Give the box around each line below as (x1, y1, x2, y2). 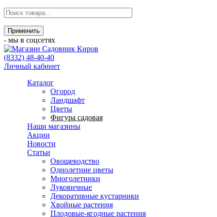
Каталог (27, 78, 54, 87)
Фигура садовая (50, 113, 103, 122)
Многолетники (50, 174, 100, 183)
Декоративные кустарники (50, 192, 139, 200)
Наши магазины (27, 122, 80, 130)
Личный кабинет (4, 62, 60, 70)
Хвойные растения (50, 201, 113, 209)
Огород (50, 87, 75, 95)
